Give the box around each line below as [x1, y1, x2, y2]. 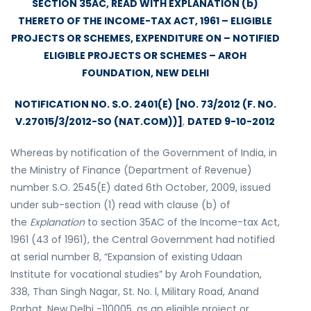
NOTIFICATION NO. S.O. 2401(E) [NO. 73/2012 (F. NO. [14, 97, 276, 111]
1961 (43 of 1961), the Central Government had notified [10, 233, 275, 246]
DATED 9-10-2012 [187, 115, 275, 128]
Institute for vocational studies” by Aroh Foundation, [10, 267, 262, 281]
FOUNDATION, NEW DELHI [81, 66, 209, 80]
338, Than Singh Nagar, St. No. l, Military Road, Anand [10, 285, 259, 299]
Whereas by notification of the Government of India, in [10, 146, 277, 160]
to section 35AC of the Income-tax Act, [85, 215, 280, 229]
